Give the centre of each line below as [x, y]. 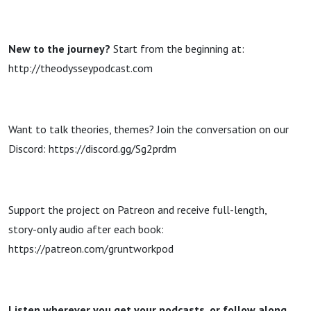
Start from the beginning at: [177, 49]
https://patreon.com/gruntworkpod [91, 249]
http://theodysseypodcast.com [81, 68]
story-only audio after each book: [86, 229]
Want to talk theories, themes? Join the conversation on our [149, 129]
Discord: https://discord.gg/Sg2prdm [92, 149]
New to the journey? [59, 49]
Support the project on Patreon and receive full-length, [137, 210]
